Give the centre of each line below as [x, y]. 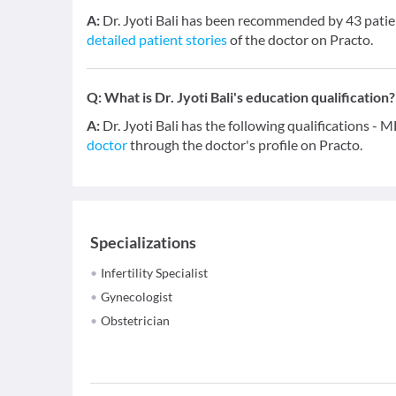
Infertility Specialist [154, 273]
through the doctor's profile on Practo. [245, 145]
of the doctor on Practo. [300, 39]
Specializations [143, 242]
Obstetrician [135, 320]
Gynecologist [137, 297]
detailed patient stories [157, 39]
